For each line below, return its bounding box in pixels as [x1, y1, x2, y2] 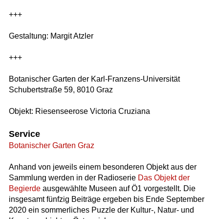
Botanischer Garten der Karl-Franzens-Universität [8, 75, 180, 84]
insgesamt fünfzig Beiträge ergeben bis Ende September [8, 195, 204, 203]
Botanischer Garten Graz [8, 141, 94, 150]
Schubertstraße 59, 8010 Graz [8, 86, 113, 94]
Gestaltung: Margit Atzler [8, 32, 93, 41]
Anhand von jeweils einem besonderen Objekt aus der [8, 162, 197, 171]
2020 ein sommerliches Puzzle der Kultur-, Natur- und [8, 205, 194, 214]
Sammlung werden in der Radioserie [8, 173, 138, 182]
